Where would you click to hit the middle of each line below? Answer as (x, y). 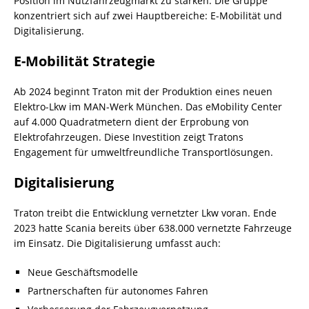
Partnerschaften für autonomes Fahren (118, 290)
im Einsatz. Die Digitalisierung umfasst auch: (117, 243)
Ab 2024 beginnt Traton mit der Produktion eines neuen (143, 91)
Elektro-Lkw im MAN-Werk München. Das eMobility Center (148, 106)
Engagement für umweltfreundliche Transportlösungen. (143, 152)
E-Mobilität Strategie (84, 61)
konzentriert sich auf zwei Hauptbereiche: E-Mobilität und (148, 15)
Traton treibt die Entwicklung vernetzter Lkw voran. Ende (145, 212)
